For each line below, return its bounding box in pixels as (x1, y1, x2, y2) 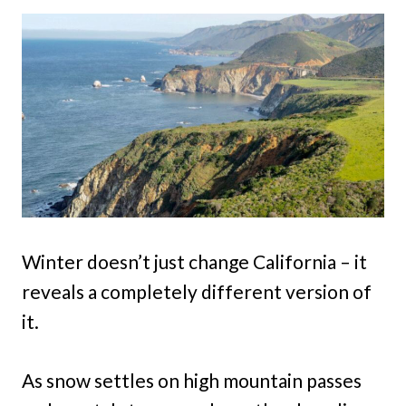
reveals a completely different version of (22, 280, 372, 303)
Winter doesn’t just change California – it (22, 250, 367, 273)
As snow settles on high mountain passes (22, 369, 362, 391)
